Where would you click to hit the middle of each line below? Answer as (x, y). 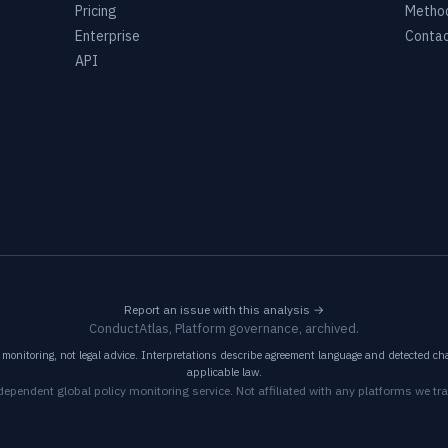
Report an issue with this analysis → (224, 309)
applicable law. (224, 372)
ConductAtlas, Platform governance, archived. (224, 328)
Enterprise (107, 36)
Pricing (95, 11)
